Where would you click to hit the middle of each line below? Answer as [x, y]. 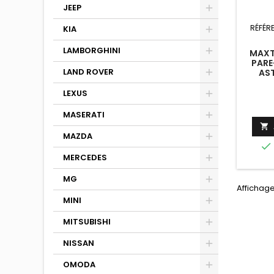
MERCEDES [85, 157]
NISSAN [79, 243]
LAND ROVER [88, 72]
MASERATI [84, 115]
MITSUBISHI [87, 222]
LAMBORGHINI [92, 50]
